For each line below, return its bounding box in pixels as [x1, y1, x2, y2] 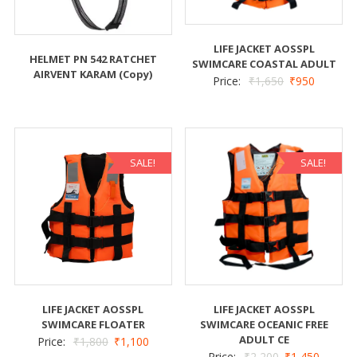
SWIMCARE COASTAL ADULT [191, 57, 336, 72]
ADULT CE [238, 332, 289, 347]
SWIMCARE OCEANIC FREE [199, 317, 328, 332]
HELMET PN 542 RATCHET [29, 51, 157, 66]
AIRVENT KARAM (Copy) [33, 66, 153, 81]
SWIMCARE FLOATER [41, 317, 145, 332]
